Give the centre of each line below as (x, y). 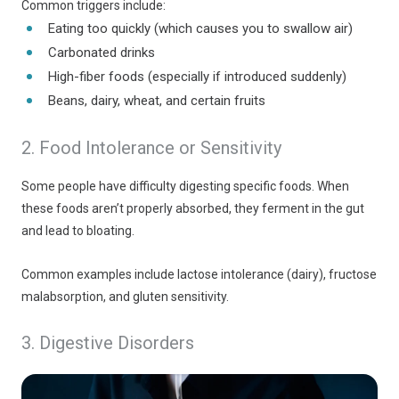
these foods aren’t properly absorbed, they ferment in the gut (193, 208)
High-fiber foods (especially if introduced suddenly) (197, 77)
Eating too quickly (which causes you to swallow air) (200, 28)
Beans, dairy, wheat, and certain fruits (157, 101)
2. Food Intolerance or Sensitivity (151, 148)
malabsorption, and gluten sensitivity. (125, 297)
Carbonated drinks (102, 53)
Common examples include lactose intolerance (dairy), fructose (199, 274)
